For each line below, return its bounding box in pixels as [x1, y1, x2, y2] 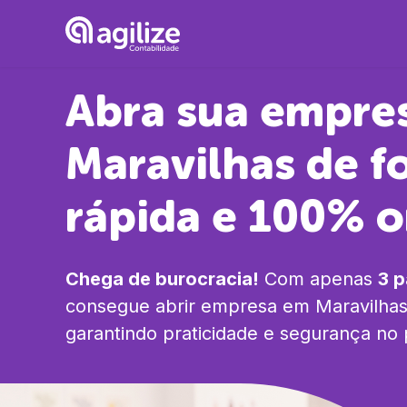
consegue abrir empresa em [65, 295, 310, 317]
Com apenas [259, 268, 372, 290]
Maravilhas [65, 137, 295, 191]
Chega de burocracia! [65, 268, 259, 290]
